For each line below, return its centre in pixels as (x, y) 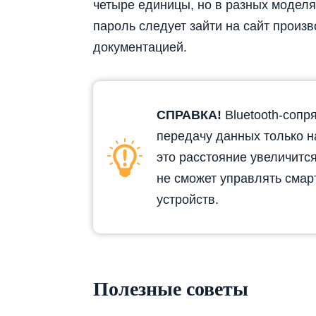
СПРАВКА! (189, 115)
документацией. (140, 47)
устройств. (188, 199)
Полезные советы (171, 289)
